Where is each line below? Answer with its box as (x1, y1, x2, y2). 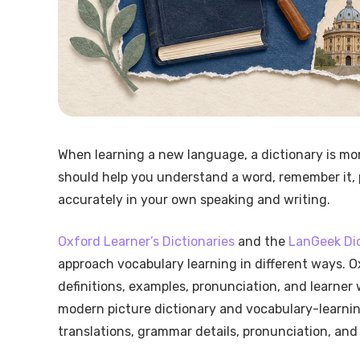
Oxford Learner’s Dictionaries (58, 234, 235, 249)
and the (235, 234, 288, 249)
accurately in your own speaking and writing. (58, 192, 330, 207)
